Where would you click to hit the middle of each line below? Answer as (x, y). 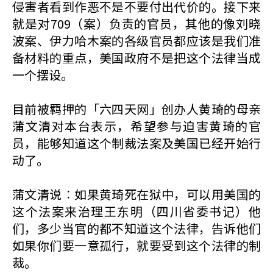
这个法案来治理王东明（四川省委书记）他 (136, 211)
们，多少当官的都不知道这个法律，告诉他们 (136, 228)
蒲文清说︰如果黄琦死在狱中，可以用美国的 (136, 194)
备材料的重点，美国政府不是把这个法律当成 (136, 58)
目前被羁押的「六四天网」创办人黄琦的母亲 (136, 109)
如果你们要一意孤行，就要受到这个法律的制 (136, 245)
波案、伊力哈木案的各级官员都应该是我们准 (136, 41)
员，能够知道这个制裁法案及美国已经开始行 (136, 143)
